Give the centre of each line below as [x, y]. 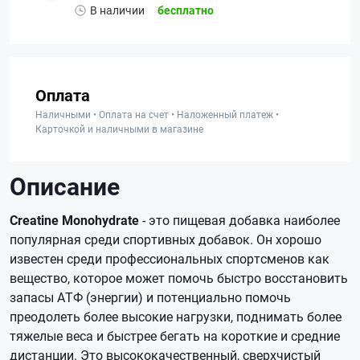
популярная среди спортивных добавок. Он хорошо [166, 239]
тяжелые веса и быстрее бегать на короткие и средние [175, 335]
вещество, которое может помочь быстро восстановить [179, 278]
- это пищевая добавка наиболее [241, 220]
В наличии [117, 10]
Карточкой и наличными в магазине [119, 129]
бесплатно [186, 10]
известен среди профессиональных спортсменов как [170, 258]
